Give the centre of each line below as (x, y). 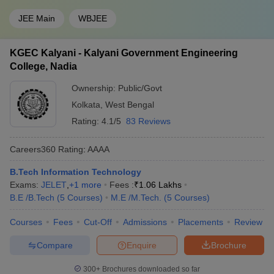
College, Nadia (43, 66)
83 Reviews (148, 121)
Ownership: (95, 88)
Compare (54, 245)
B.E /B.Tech (32, 198)
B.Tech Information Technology (76, 172)
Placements (201, 222)
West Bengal (130, 105)
